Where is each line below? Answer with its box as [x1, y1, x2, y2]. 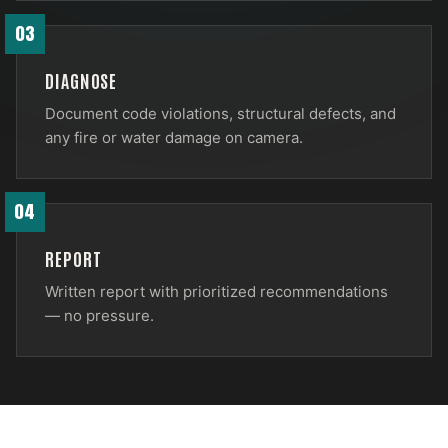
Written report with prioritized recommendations [45, 282, 388, 301]
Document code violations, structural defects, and [45, 104, 396, 123]
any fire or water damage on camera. [45, 128, 303, 147]
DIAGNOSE [45, 68, 118, 92]
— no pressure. [45, 306, 154, 325]
